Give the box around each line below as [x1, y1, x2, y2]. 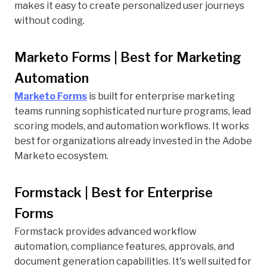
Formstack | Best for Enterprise [14, 185, 213, 201]
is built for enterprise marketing [87, 91, 235, 103]
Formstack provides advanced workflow [14, 226, 197, 238]
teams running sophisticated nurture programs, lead [14, 105, 251, 117]
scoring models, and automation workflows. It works [14, 120, 249, 132]
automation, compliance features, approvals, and [14, 241, 234, 253]
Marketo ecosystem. [14, 150, 108, 162]
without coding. [14, 15, 85, 27]
